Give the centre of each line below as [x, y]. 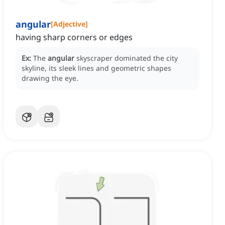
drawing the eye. [50, 78]
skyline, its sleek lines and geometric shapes [96, 68]
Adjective [69, 24]
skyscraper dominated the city [127, 58]
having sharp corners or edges [74, 37]
